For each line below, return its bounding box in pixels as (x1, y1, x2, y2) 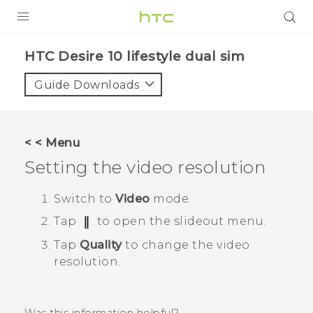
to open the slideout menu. (94, 214, 266, 228)
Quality (80, 238, 122, 252)
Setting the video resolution (24, 156, 265, 177)
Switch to (54, 192, 115, 206)
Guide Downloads (34, 78, 140, 92)
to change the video (122, 238, 250, 252)
